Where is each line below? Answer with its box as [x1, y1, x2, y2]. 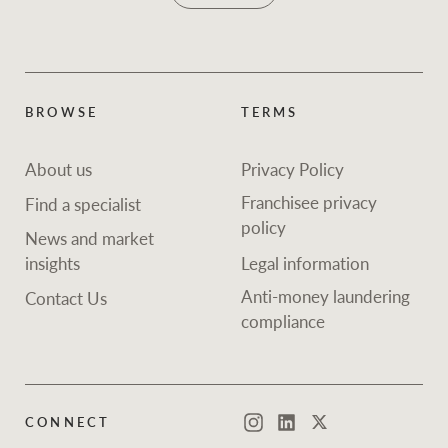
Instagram [239, 421, 312, 446]
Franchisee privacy [240, 190, 377, 215]
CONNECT [25, 413, 111, 432]
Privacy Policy [240, 156, 344, 181]
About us [25, 156, 93, 181]
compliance [240, 309, 325, 333]
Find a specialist [25, 192, 142, 217]
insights [25, 250, 81, 275]
